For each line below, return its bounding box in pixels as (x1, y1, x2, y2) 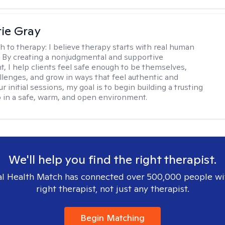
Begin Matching (80, 212, 145, 223)
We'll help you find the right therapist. (9, 152, 216, 167)
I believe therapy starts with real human (49, 42, 195, 52)
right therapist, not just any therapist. (36, 183, 189, 194)
